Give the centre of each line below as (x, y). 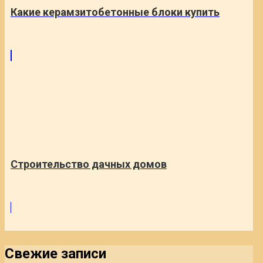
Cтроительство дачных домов (89, 164)
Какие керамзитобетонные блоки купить (115, 12)
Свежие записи (55, 253)
